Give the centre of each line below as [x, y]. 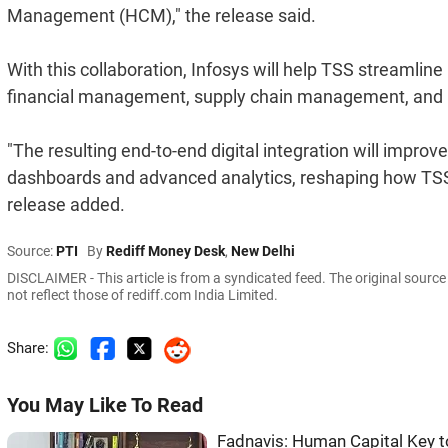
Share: [30, 347]
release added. [66, 204]
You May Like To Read [105, 405]
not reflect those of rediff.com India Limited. [142, 294]
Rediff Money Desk [165, 250]
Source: [31, 250]
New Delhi [263, 250]
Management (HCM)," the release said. [161, 15]
